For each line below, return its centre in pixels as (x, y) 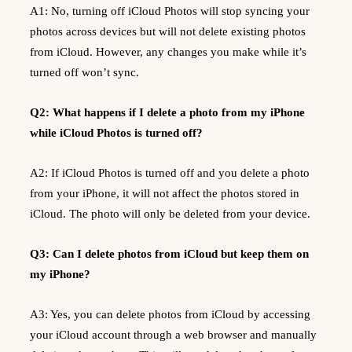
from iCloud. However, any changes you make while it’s (168, 51)
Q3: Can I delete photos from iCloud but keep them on (169, 253)
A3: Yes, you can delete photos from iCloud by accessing (170, 314)
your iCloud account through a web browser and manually (173, 334)
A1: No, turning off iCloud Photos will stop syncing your (170, 11)
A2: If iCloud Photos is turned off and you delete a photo (170, 172)
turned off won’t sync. (84, 72)
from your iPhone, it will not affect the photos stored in (165, 193)
